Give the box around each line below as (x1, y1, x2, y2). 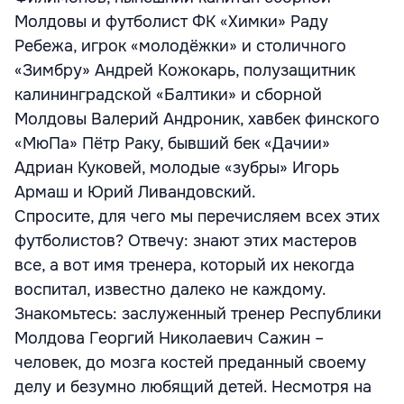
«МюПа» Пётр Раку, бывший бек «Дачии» (14, 133, 330, 153)
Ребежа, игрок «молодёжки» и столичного (14, 36, 346, 56)
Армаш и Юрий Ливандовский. (14, 182, 256, 202)
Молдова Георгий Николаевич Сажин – (14, 328, 324, 348)
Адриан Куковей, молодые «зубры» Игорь (14, 158, 339, 178)
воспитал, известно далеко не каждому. (14, 280, 326, 299)
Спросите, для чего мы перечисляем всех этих (14, 207, 380, 226)
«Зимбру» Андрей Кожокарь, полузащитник (14, 60, 355, 80)
